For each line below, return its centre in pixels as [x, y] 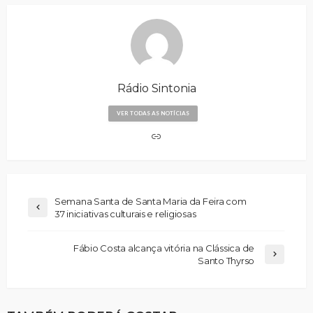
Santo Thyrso [226, 261]
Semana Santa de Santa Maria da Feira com [151, 202]
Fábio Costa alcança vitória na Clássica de [163, 248]
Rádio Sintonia [156, 89]
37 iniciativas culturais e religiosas [125, 214]
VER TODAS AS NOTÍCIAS [153, 114]
